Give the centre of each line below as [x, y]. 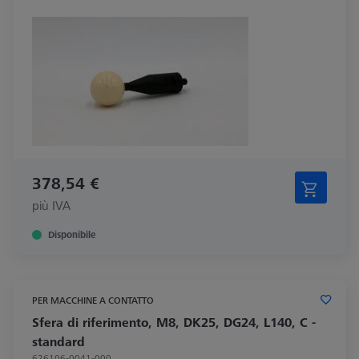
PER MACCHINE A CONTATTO [93, 300]
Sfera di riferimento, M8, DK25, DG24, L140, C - [174, 322]
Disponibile [72, 234]
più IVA [51, 205]
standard [58, 341]
